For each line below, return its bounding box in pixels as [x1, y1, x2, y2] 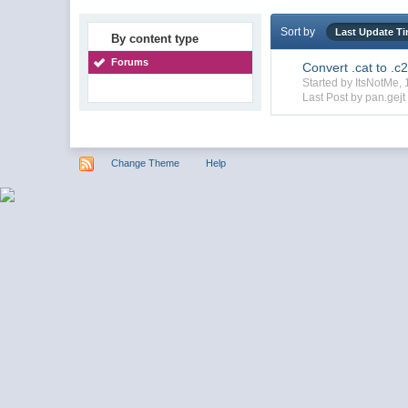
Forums [111, 56, 149, 67]
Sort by [280, 25, 316, 38]
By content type [111, 31, 199, 46]
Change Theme [111, 157, 180, 168]
